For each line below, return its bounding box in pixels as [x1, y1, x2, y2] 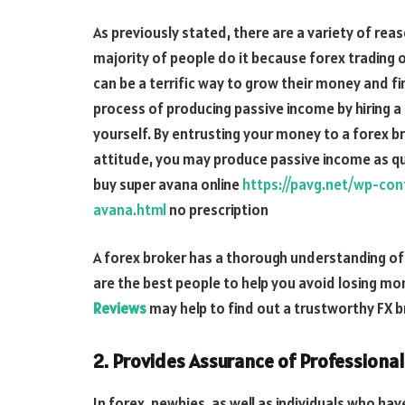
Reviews [93, 298, 146, 319]
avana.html [93, 199, 166, 220]
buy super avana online [93, 174, 242, 194]
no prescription [166, 199, 268, 220]
